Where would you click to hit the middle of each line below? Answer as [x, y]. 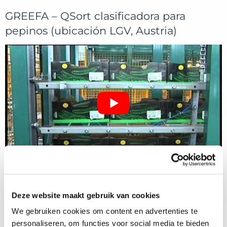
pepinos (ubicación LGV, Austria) [91, 31]
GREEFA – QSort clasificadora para [95, 16]
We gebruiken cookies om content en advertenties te [105, 211]
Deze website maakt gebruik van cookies [86, 195]
